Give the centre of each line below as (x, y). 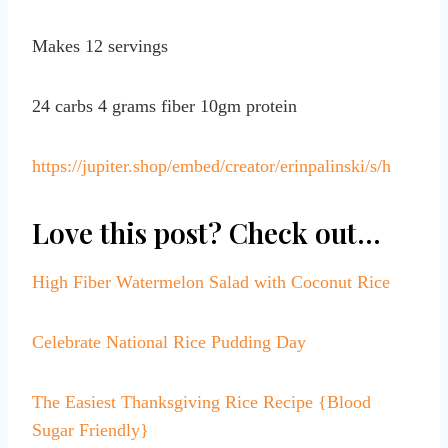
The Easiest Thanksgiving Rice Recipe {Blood (201, 402)
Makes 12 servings (100, 46)
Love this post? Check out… (206, 233)
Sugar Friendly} (90, 430)
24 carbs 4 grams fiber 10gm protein (164, 106)
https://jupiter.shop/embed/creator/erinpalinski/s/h (211, 166)
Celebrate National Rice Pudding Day (169, 342)
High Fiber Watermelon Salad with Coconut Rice (211, 282)
